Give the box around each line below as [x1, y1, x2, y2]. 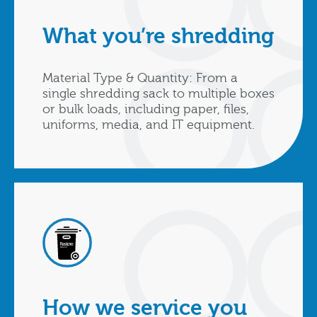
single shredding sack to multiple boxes [42, 86, 275, 102]
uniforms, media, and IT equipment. [42, 117, 255, 133]
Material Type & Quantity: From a [42, 71, 238, 86]
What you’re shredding [42, 24, 274, 50]
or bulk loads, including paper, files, [42, 102, 249, 117]
